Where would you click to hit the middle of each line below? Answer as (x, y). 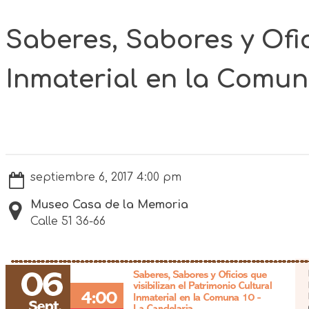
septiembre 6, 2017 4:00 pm (106, 177)
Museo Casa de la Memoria (109, 205)
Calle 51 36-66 (68, 221)
